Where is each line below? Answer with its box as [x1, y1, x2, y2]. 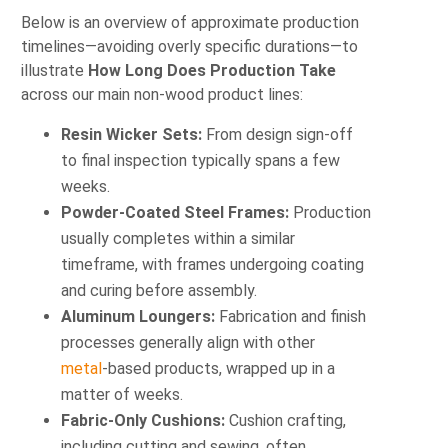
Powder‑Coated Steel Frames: [61, 202, 290, 222]
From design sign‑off [202, 124, 354, 144]
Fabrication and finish [215, 306, 367, 326]
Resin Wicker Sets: [61, 124, 203, 144]
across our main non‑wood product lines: [21, 85, 304, 105]
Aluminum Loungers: [61, 306, 216, 326]
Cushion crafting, [225, 410, 347, 430]
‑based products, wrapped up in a [102, 358, 336, 378]
